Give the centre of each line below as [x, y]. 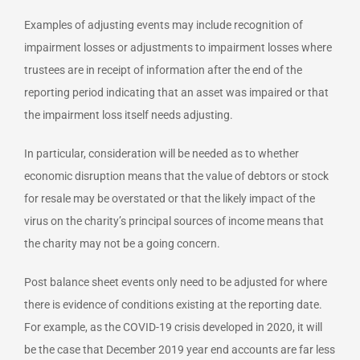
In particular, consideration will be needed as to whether [162, 153]
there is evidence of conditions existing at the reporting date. [173, 304]
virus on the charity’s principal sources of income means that [174, 221]
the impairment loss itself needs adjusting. [129, 115]
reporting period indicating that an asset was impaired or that [176, 92]
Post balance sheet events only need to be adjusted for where [176, 282]
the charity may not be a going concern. [122, 243]
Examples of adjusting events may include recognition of [164, 25]
